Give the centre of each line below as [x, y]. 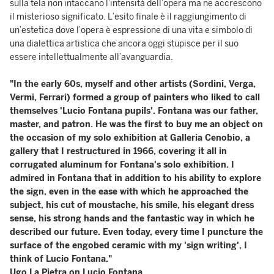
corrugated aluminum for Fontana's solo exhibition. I [122, 165]
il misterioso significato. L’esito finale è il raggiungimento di [128, 17]
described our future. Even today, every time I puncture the [136, 232]
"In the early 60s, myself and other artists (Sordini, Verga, [133, 84]
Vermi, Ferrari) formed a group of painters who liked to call [135, 98]
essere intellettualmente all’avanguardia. [91, 57]
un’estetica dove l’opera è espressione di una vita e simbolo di [131, 30]
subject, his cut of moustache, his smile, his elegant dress [132, 205]
